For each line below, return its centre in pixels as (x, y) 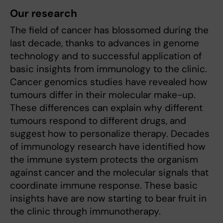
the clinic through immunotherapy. (85, 212)
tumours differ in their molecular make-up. (103, 95)
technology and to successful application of (106, 56)
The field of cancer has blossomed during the (109, 30)
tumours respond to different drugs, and (98, 121)
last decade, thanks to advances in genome (105, 43)
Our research (44, 14)
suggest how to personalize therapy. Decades (110, 134)
